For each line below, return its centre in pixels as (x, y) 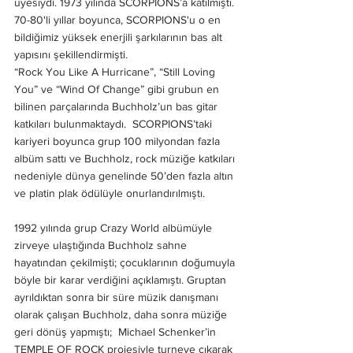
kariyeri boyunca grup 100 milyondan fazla (119, 141)
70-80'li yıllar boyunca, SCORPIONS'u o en (119, 19)
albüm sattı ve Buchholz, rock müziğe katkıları (126, 158)
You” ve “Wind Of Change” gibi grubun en (118, 89)
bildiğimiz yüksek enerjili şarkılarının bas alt (120, 37)
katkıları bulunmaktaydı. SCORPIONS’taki (115, 123)
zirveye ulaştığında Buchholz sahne (102, 245)
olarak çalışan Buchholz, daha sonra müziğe (122, 314)
